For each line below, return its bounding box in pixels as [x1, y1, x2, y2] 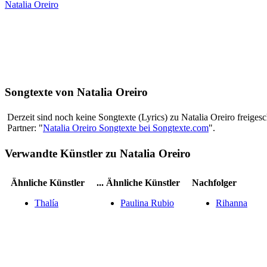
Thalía [35, 197, 58, 208]
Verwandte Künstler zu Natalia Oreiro [5, 147, 191, 160]
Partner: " [7, 123, 43, 133]
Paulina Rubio [120, 197, 174, 208]
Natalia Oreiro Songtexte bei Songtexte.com [43, 123, 209, 133]
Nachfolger [192, 177, 237, 188]
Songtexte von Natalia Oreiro [5, 85, 148, 98]
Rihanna [216, 197, 247, 208]
